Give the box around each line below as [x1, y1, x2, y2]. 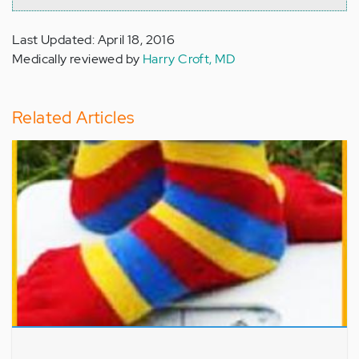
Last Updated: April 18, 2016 [12, 31, 175, 48]
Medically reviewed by [12, 50, 143, 67]
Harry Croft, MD [142, 50, 236, 67]
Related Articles [12, 107, 135, 128]
